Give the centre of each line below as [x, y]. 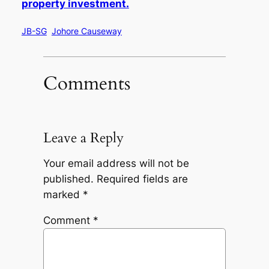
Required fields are [142, 179]
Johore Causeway [86, 31]
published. [68, 179]
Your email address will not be [116, 164]
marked [63, 195]
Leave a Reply [83, 138]
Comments [86, 83]
